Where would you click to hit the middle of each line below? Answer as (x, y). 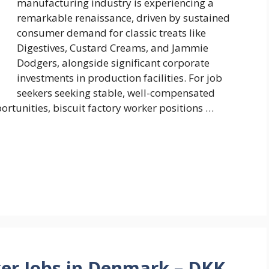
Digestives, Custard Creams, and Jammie (113, 47)
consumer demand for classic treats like (111, 32)
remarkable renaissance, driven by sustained (123, 17)
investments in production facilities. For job (119, 77)
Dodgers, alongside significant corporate (113, 62)
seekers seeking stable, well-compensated (116, 92)
